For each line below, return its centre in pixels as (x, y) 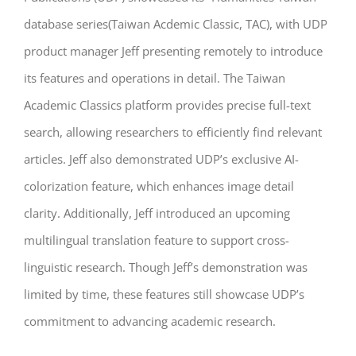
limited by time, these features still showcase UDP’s (164, 294)
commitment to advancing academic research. (150, 321)
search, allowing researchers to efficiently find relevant (173, 132)
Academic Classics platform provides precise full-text (167, 104)
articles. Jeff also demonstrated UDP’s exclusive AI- (161, 159)
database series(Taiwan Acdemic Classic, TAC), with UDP (176, 23)
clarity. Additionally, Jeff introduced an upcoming (157, 213)
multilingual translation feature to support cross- (157, 240)
